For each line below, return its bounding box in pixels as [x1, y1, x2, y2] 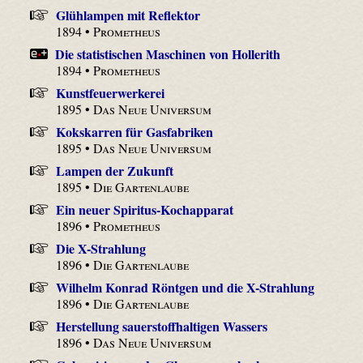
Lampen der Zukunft [55, 160, 173, 180]
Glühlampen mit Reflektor [55, 5, 200, 24]
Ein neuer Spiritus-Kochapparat [55, 199, 233, 219]
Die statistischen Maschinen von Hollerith [55, 44, 281, 63]
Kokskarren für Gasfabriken [55, 122, 213, 141]
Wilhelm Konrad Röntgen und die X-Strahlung [55, 277, 314, 297]
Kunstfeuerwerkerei [55, 83, 164, 102]
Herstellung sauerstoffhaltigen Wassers [55, 316, 267, 335]
